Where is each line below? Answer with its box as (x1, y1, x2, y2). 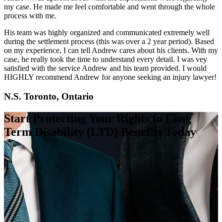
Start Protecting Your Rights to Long (4, 111, 191, 125)
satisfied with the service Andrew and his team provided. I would (4, 64, 207, 73)
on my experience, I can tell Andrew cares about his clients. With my (4, 46, 218, 55)
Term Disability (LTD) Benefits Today (4, 125, 196, 138)
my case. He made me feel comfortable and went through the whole (4, 2, 215, 11)
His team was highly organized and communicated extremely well (4, 28, 210, 37)
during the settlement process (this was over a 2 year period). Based (4, 37, 214, 46)
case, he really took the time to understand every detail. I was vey (4, 55, 207, 64)
